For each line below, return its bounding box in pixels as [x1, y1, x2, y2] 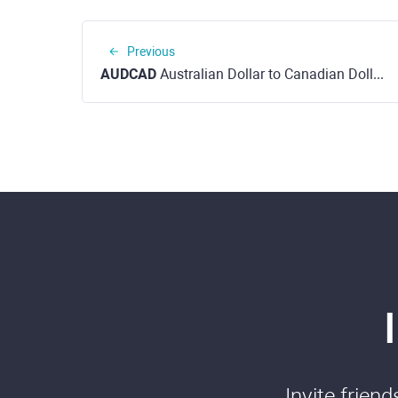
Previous [127, 44, 175, 59]
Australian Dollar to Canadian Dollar [156, 66, 373, 83]
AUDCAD [100, 66, 156, 83]
